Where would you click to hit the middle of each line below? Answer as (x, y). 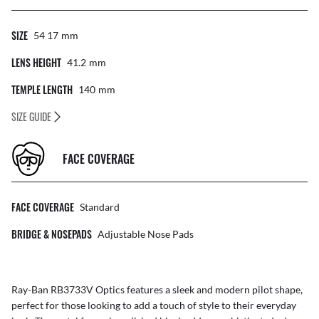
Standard (100, 207)
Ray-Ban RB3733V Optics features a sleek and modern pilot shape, (157, 290)
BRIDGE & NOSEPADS (52, 234)
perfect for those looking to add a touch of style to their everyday (154, 305)
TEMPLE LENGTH (42, 90)
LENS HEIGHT (36, 63)
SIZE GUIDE (31, 117)
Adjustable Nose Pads (146, 234)
